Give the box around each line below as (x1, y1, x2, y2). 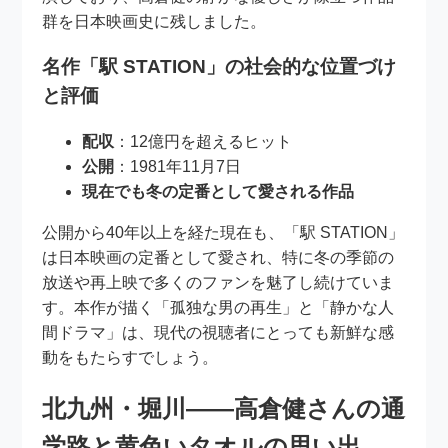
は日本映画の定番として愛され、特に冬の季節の (42, 249, 395, 267)
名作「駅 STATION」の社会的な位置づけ (42, 56, 397, 78)
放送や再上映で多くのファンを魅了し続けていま (42, 274, 395, 292)
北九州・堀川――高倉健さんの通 (42, 395, 406, 423)
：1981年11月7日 (114, 158, 242, 176)
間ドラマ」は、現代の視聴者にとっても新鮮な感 (42, 324, 395, 342)
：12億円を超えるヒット (114, 133, 293, 151)
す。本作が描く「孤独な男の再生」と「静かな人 (42, 299, 395, 317)
